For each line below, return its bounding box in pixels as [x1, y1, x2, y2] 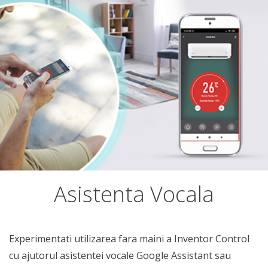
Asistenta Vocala [54, 179, 214, 209]
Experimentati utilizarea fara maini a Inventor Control [9, 232, 249, 245]
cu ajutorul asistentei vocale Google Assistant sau [9, 249, 231, 262]
